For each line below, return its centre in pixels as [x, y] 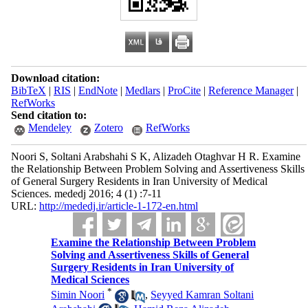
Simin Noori [78, 295]
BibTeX [28, 90]
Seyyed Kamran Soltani [202, 295]
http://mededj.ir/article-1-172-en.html [118, 206]
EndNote [98, 90]
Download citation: [55, 78]
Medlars [142, 90]
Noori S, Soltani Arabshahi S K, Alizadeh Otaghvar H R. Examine [155, 156]
